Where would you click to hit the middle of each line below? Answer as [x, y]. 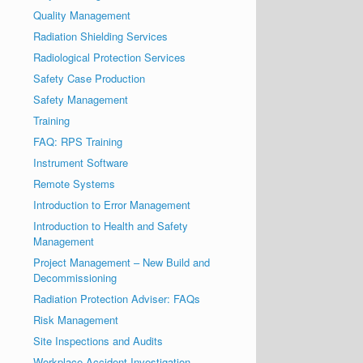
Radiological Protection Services [110, 57]
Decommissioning [75, 278]
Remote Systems [75, 184]
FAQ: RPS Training [78, 141]
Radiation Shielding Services [101, 36]
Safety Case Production [90, 78]
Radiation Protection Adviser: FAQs [117, 299]
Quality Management [82, 15]
